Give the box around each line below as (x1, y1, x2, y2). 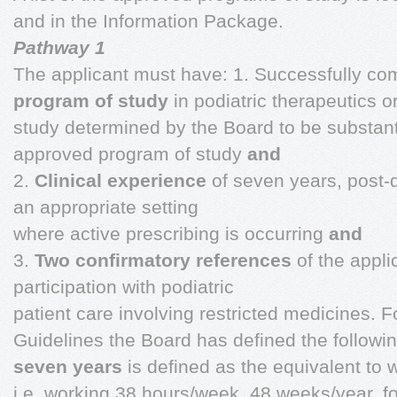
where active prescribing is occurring (13, 223, 329, 244)
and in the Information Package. (13, 11, 284, 31)
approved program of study (13, 144, 242, 164)
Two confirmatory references (35, 250, 292, 270)
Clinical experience (35, 170, 206, 191)
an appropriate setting (13, 197, 198, 217)
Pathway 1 (13, 37, 105, 58)
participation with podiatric (13, 276, 234, 297)
